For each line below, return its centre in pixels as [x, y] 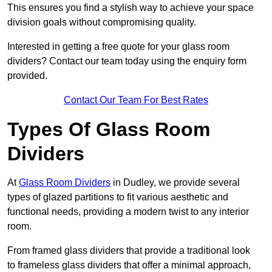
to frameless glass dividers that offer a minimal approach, [129, 265]
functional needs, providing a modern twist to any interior [128, 212]
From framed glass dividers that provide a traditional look [129, 251]
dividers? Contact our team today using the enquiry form [127, 61]
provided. [27, 76]
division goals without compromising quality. [102, 22]
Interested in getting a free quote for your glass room [118, 47]
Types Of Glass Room [109, 130]
